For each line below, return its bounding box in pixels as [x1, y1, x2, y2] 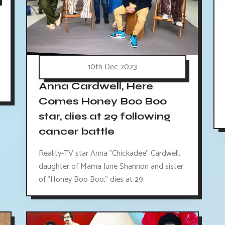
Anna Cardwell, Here [38, 80, 153, 93]
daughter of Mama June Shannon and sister [38, 159, 183, 173]
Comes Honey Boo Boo [38, 95, 167, 108]
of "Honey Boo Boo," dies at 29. [38, 172, 145, 186]
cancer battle [38, 125, 115, 138]
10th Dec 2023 [88, 60, 137, 74]
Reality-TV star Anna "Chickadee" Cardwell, [38, 146, 180, 160]
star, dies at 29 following [38, 110, 171, 123]
